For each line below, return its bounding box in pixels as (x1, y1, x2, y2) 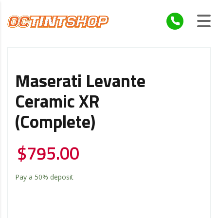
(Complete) (15, 114, 95, 132)
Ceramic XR (15, 93, 100, 111)
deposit (48, 172, 73, 182)
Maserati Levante (15, 73, 145, 91)
